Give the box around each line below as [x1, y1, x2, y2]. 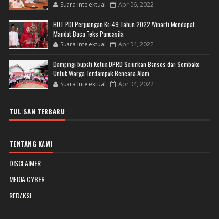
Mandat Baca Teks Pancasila [53, 28, 124, 39]
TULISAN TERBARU [9, 106, 65, 116]
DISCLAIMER [9, 157, 41, 168]
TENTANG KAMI [9, 138, 53, 149]
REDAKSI [9, 190, 31, 200]
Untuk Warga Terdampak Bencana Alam [53, 68, 149, 78]
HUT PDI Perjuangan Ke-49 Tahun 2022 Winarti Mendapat [53, 19, 195, 29]
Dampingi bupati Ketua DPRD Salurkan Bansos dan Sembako [53, 59, 200, 69]
